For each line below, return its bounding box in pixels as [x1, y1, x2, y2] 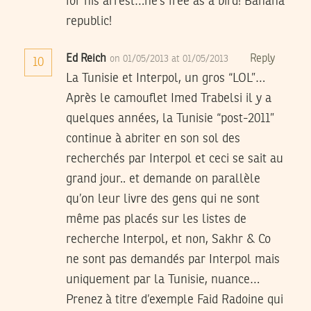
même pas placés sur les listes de [66, 213, 246, 226]
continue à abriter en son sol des [66, 133, 240, 146]
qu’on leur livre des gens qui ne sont [66, 193, 260, 206]
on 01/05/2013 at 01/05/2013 [110, 54, 231, 65]
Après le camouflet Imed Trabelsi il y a [66, 92, 271, 106]
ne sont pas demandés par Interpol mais [66, 253, 280, 267]
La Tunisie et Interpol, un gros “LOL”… [66, 72, 265, 85]
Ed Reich [66, 53, 106, 65]
